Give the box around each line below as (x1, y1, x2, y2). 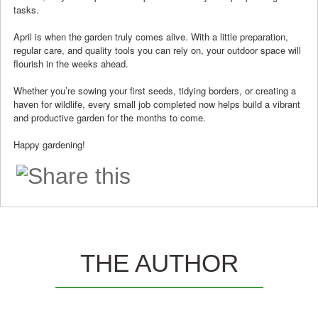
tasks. (13, 3, 39, 17)
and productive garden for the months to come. (13, 111, 206, 125)
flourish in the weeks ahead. (13, 57, 128, 71)
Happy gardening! (13, 138, 85, 152)
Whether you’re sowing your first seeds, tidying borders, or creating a (13, 84, 296, 98)
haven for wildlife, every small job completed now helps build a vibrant (13, 97, 300, 111)
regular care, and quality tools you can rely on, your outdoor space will (13, 43, 301, 57)
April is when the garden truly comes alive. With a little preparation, (13, 30, 288, 44)
